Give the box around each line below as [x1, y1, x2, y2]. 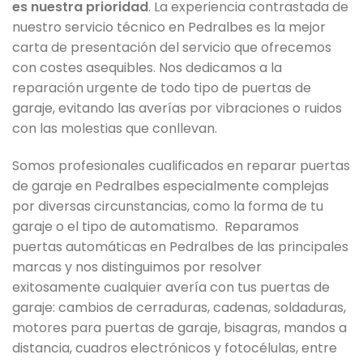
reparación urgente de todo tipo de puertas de [12, 79, 311, 98]
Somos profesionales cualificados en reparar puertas [12, 156, 350, 175]
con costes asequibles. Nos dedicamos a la [12, 58, 282, 78]
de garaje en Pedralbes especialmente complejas [12, 176, 329, 195]
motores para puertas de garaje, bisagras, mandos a [12, 318, 347, 337]
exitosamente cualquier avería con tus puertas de [12, 277, 330, 297]
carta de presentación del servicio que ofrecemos [12, 38, 331, 58]
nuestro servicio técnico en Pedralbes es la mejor [12, 18, 326, 37]
